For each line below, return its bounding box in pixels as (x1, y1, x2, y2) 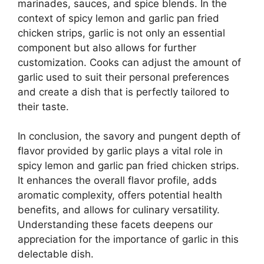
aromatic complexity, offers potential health (18, 189, 222, 202)
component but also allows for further (18, 41, 196, 54)
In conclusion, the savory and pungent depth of (18, 130, 240, 143)
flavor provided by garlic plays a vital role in (18, 145, 223, 157)
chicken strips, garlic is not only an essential (18, 27, 225, 39)
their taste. (18, 100, 69, 113)
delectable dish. (18, 248, 94, 260)
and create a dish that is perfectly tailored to (18, 85, 229, 98)
